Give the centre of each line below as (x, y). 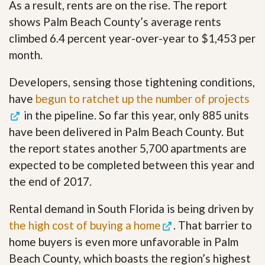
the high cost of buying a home (85, 225)
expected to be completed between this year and (132, 164)
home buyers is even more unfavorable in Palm (124, 241)
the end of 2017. (50, 181)
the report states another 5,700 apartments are (128, 148)
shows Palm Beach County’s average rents (115, 21)
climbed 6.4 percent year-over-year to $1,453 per (132, 38)
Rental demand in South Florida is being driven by (131, 208)
